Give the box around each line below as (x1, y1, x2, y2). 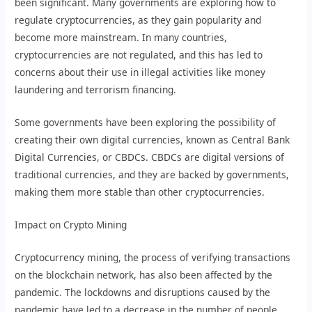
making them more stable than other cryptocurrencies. (15, 185, 265, 198)
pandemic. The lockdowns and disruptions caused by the (15, 285, 271, 299)
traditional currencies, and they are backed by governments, (15, 167, 290, 181)
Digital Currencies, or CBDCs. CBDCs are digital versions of (15, 150, 285, 164)
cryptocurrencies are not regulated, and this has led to (15, 48, 263, 62)
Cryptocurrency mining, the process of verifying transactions (15, 250, 291, 264)
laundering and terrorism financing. (15, 83, 177, 97)
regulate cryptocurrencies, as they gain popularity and (15, 13, 262, 27)
